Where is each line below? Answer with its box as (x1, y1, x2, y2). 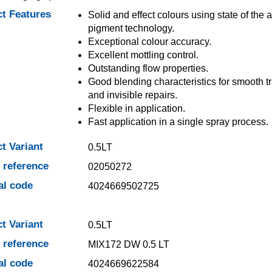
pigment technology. (87, 23, 174, 33)
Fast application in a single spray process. (87, 117, 268, 127)
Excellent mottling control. (87, 50, 199, 60)
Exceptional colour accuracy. (87, 36, 211, 47)
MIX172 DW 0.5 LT (87, 239, 169, 250)
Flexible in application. (87, 103, 185, 114)
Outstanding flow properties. (87, 63, 208, 73)
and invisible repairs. (87, 90, 177, 100)
